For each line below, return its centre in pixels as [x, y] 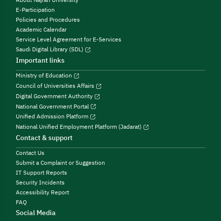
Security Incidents [40, 183]
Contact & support [44, 138]
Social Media [36, 213]
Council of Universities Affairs [56, 86]
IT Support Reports [41, 173]
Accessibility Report [42, 193]
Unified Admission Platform [53, 117]
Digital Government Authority [55, 96]
